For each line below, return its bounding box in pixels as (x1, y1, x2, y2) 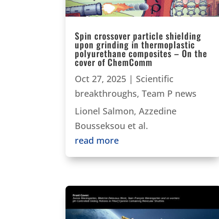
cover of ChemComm (75, 56, 153, 69)
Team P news (142, 88, 197, 100)
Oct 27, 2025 (75, 73, 127, 85)
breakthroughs (75, 88, 137, 100)
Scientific (136, 73, 174, 85)
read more (75, 134, 119, 147)
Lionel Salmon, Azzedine (75, 105, 177, 117)
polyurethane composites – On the (75, 47, 208, 60)
